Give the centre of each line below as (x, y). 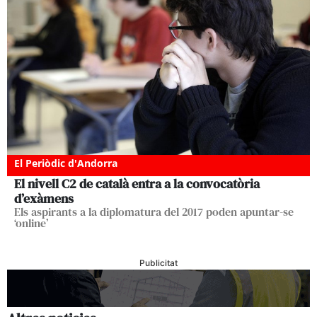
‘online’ (31, 223)
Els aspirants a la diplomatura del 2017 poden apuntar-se (154, 211)
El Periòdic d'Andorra (66, 163)
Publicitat (158, 263)
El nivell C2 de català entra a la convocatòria (137, 183)
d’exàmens (44, 198)
